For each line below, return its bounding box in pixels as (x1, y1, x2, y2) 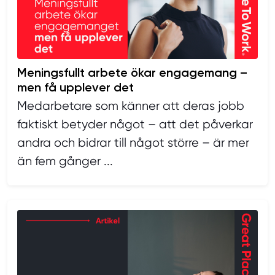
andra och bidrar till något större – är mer (17, 136, 249, 150)
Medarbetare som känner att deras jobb (17, 99, 244, 113)
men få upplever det (17, 80, 134, 95)
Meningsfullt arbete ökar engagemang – (17, 65, 247, 80)
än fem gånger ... (17, 154, 113, 168)
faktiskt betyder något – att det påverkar (17, 117, 253, 131)
